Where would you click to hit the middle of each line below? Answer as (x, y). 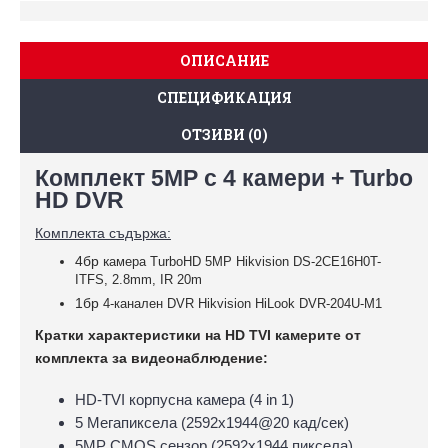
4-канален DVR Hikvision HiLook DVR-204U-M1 (242, 303)
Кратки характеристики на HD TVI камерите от (198, 335)
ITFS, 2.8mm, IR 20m (138, 279)
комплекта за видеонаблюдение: (151, 358)
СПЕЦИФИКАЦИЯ (224, 97)
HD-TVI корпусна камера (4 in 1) (184, 399)
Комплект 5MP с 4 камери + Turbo (224, 178)
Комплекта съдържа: (103, 233)
